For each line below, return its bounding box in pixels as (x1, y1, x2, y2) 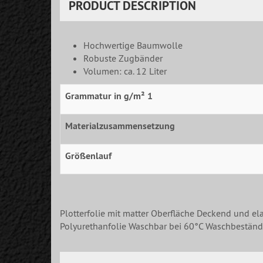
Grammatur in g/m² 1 (65, 90, 153, 103)
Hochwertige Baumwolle (83, 39, 183, 52)
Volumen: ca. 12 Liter (83, 65, 167, 77)
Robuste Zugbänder (83, 52, 163, 65)
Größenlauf (65, 150, 112, 163)
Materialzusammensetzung (65, 120, 175, 133)
